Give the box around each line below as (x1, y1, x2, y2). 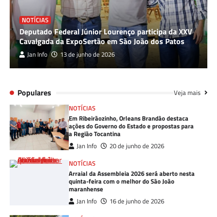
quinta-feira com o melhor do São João (69, 176, 175, 186)
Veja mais (174, 88, 202, 98)
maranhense (69, 184, 104, 194)
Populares (17, 87, 51, 99)
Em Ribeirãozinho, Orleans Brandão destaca (69, 113, 189, 124)
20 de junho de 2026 (109, 141, 165, 151)
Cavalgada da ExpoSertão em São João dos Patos (19, 35, 185, 47)
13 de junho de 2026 (60, 50, 115, 60)
